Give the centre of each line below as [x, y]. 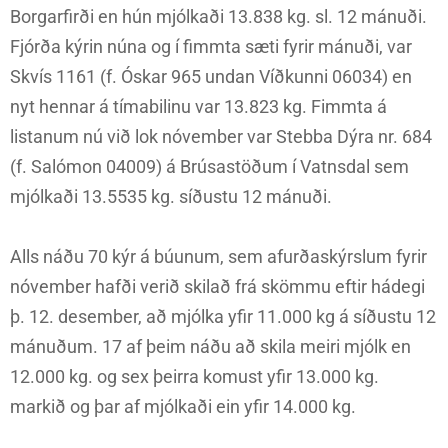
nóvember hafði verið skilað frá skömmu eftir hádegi [217, 287]
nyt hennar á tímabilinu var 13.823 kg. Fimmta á [198, 107]
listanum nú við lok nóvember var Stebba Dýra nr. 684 [221, 137]
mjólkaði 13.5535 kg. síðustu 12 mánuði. [171, 197]
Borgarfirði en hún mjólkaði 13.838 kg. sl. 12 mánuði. [218, 17]
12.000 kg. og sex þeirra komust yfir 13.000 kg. [194, 377]
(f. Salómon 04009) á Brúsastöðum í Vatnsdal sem [209, 167]
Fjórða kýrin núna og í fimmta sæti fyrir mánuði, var [211, 47]
